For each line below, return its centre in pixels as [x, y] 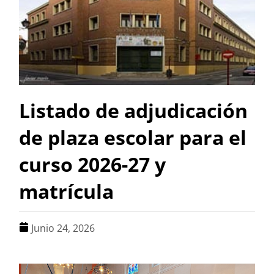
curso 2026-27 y [93, 165]
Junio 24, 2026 [63, 228]
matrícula [67, 191]
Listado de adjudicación [134, 111]
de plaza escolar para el [133, 138]
